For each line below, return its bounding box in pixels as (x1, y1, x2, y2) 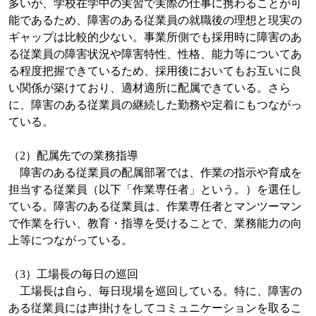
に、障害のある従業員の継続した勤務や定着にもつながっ (8, 99, 302, 111)
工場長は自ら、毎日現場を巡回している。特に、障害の (8, 285, 302, 298)
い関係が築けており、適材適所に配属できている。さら (8, 82, 291, 95)
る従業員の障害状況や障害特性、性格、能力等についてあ (8, 48, 302, 61)
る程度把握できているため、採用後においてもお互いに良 (8, 65, 302, 78)
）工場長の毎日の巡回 (25, 268, 138, 281)
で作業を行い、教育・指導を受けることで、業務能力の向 (8, 217, 302, 230)
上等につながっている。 (8, 234, 133, 247)
